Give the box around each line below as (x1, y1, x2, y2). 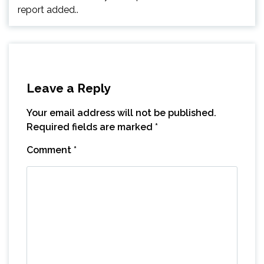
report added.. (18, 4, 78, 15)
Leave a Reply (27, 80, 110, 95)
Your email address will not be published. (27, 107, 216, 118)
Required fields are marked (27, 121, 155, 133)
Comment (27, 144, 74, 156)
